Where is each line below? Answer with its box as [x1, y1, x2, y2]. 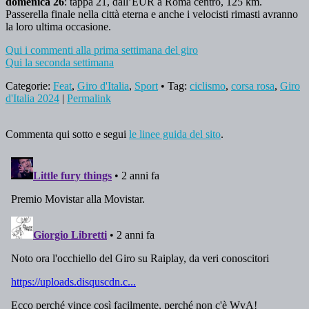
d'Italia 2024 [6, 92, 59, 104]
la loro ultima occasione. [6, 20, 111, 32]
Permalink [67, 92, 111, 104]
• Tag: [158, 79, 190, 92]
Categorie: [6, 79, 53, 92]
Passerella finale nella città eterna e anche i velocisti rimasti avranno [6, 8, 298, 20]
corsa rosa [231, 79, 275, 92]
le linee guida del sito [129, 128, 221, 140]
